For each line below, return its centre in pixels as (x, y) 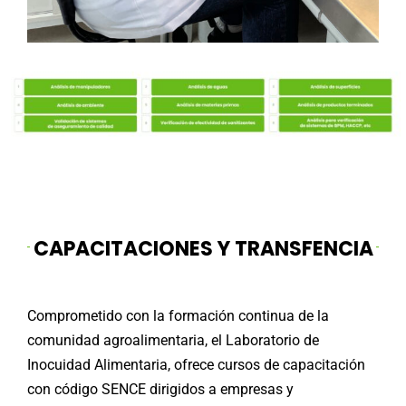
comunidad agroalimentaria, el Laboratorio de (173, 340)
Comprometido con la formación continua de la (178, 315)
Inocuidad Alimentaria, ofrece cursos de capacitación (196, 364)
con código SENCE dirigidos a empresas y (160, 389)
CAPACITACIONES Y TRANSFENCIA (203, 248)
